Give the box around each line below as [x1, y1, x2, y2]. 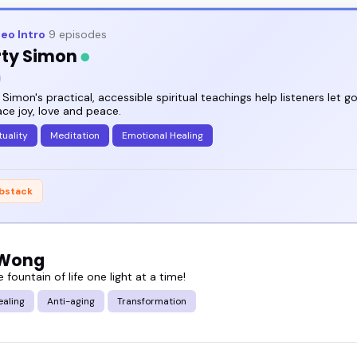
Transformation [117, 294, 186, 308]
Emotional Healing [122, 128, 203, 142]
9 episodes [45, 26, 107, 41]
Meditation [50, 128, 100, 142]
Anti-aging [47, 294, 95, 308]
